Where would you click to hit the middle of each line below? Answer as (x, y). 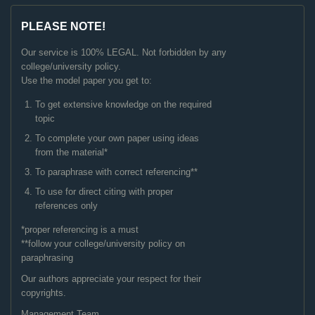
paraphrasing (47, 258)
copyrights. (44, 293)
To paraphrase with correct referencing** (116, 172)
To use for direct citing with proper (104, 192)
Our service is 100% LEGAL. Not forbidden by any (124, 53)
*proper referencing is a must (80, 230)
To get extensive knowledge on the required (123, 105)
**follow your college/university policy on (103, 244)
